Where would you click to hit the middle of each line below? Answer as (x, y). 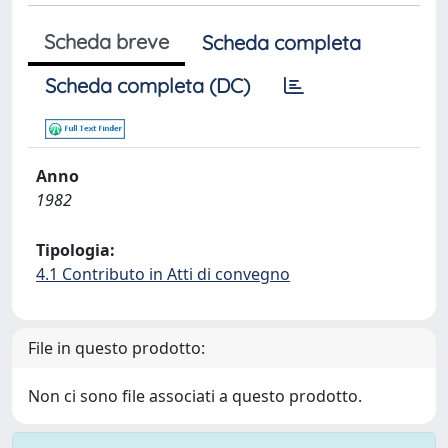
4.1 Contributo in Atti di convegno (163, 274)
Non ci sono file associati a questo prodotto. (195, 396)
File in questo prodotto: (116, 348)
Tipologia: (75, 250)
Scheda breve (106, 41)
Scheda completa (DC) (147, 85)
